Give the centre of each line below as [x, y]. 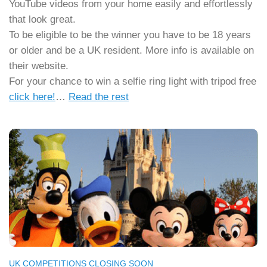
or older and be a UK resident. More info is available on [131, 51]
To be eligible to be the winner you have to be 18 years [130, 35]
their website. [39, 66]
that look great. [42, 20]
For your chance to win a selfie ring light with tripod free [133, 82]
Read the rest [99, 97]
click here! [32, 97]
